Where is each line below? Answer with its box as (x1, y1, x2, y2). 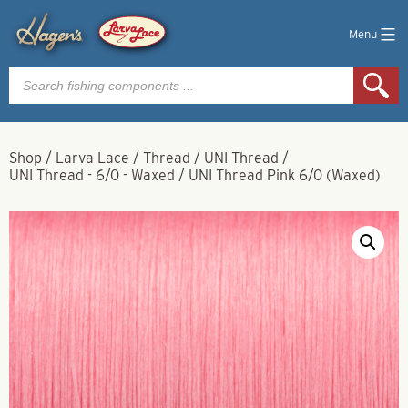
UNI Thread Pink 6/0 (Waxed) (189, 167, 381, 184)
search (8, 79, 53, 97)
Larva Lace (56, 149, 129, 167)
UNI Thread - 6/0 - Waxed (9, 167, 175, 184)
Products (8, 65, 67, 82)
